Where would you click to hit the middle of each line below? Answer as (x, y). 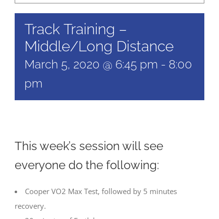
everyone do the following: (87, 165)
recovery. (30, 206)
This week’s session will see (89, 146)
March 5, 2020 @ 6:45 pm (91, 64)
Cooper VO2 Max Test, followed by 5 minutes (101, 191)
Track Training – (76, 29)
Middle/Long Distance (99, 46)
